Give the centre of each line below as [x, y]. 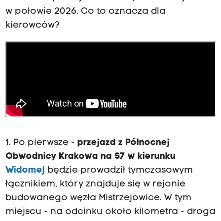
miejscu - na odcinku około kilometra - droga [110, 212]
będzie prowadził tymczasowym [119, 171]
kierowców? [32, 26]
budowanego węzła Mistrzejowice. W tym [98, 198]
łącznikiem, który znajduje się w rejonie [95, 184]
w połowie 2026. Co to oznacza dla [85, 12]
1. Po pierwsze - [41, 143]
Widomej [25, 171]
